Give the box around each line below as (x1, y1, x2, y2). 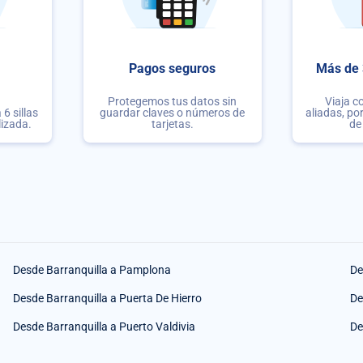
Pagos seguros (129, 61, 216, 77)
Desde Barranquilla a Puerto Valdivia (13, 319, 195, 333)
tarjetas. (151, 117, 194, 130)
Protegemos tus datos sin (108, 94, 237, 108)
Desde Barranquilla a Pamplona (13, 263, 171, 276)
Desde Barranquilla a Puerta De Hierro (13, 291, 202, 305)
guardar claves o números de (100, 105, 246, 119)
